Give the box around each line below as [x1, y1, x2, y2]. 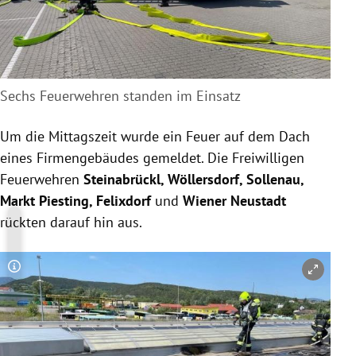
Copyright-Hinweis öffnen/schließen [14, 265, 244, 285]
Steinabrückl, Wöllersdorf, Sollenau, [83, 169, 304, 188]
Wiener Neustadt [183, 191, 286, 210]
